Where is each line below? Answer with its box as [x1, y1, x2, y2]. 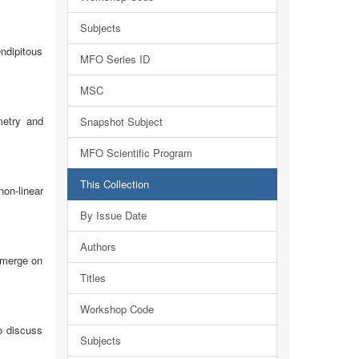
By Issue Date [79, 208, 147, 223]
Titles [79, 270, 106, 285]
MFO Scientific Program [79, 145, 192, 160]
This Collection [79, 176, 149, 192]
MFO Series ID [79, 51, 150, 67]
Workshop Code [79, 301, 154, 317]
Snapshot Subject [79, 114, 163, 129]
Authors [79, 239, 116, 254]
